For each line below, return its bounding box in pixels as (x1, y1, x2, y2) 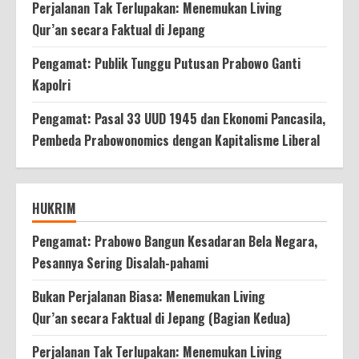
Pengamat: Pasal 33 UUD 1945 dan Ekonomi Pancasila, (32, 108, 325, 128)
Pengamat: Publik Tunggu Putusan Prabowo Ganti (32, 53, 301, 73)
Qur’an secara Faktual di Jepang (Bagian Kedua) (32, 308, 290, 328)
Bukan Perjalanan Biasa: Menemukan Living (32, 286, 265, 306)
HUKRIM (32, 198, 76, 218)
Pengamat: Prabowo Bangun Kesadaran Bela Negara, (32, 231, 317, 251)
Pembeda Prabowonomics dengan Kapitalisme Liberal (32, 130, 320, 150)
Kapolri (32, 75, 71, 95)
